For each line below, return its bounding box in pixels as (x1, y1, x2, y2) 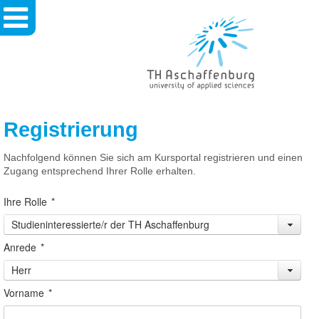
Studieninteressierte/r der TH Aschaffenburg (11, 217, 209, 231)
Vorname (4, 286, 44, 300)
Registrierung (4, 118, 138, 141)
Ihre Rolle (4, 194, 47, 209)
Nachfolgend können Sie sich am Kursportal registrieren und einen (4, 152, 303, 163)
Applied (146, 83, 179, 94)
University (146, 56, 190, 67)
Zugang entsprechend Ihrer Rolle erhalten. (4, 165, 196, 177)
